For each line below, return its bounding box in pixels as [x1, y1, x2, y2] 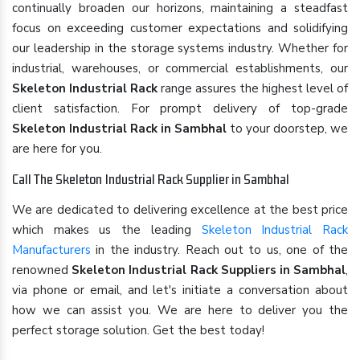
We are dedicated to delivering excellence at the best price [12, 202, 348, 218]
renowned [12, 262, 72, 278]
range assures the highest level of [157, 80, 348, 96]
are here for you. [12, 141, 102, 157]
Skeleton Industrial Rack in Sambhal [12, 121, 227, 137]
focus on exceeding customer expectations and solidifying [12, 20, 348, 36]
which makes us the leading [12, 222, 202, 238]
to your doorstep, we [227, 121, 348, 137]
